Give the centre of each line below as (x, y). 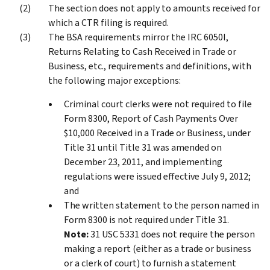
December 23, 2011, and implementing (143, 162)
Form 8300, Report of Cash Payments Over (151, 118)
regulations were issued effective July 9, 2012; (157, 176)
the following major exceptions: (115, 80)
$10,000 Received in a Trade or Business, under (157, 133)
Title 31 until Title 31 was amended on (143, 147)
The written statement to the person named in (162, 205)
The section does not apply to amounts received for (154, 8)
